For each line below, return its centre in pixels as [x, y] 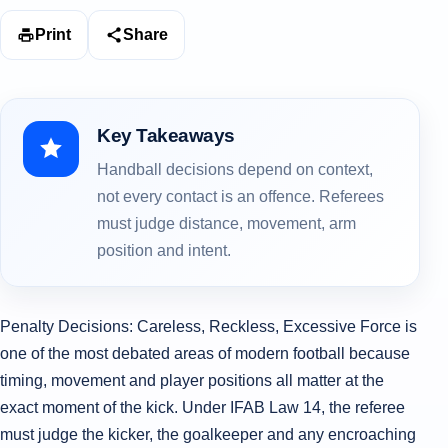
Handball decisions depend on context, [235, 169]
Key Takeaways [166, 135]
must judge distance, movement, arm [226, 223]
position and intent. [164, 250]
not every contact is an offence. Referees [240, 196]
